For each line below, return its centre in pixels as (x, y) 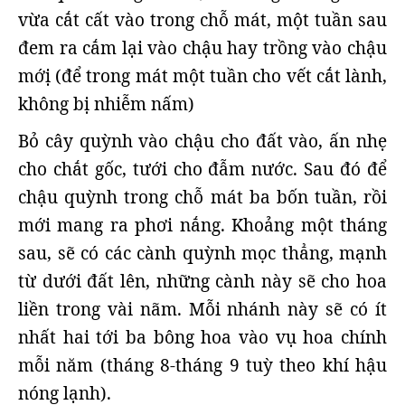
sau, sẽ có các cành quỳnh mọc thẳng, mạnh (202, 253)
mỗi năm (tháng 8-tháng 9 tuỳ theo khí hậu (202, 365)
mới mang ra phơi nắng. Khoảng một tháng (202, 225)
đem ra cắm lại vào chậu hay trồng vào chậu (202, 48)
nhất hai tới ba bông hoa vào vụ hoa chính (202, 337)
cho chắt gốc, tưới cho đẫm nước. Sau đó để (202, 169)
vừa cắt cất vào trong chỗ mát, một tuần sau (202, 20)
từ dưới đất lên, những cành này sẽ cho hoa (202, 281)
